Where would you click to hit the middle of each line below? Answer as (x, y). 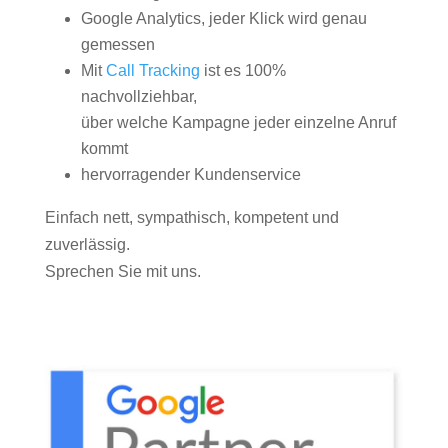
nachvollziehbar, (138, 96)
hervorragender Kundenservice (190, 174)
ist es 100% (242, 70)
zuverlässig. (87, 244)
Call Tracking (152, 70)
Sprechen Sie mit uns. (122, 271)
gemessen (117, 44)
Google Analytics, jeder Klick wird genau (223, 18)
